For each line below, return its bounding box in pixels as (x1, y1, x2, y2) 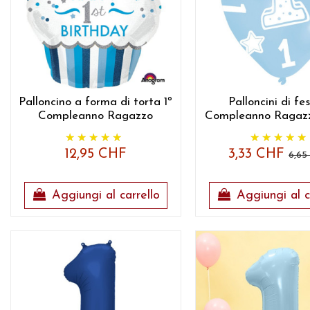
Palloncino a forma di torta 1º (19, 96, 173, 109)
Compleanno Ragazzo (38, 110, 154, 122)
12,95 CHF (64, 147, 127, 162)
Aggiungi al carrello (51, 189, 160, 203)
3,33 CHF (228, 147, 289, 162)
